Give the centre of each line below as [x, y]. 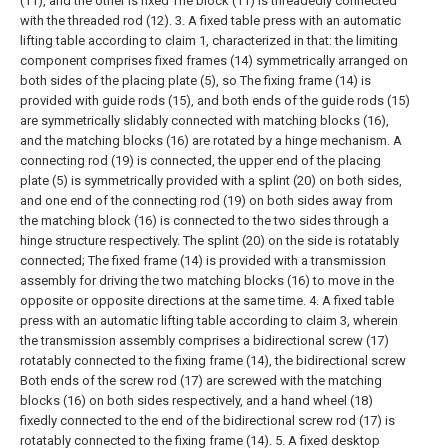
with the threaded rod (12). [96, 20]
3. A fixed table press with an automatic [288, 20]
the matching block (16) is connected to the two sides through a [204, 220]
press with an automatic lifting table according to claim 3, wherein [209, 320]
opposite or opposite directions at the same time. [163, 300]
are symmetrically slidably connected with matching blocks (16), [204, 120]
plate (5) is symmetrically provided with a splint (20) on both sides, [211, 180]
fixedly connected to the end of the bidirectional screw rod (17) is [207, 420]
